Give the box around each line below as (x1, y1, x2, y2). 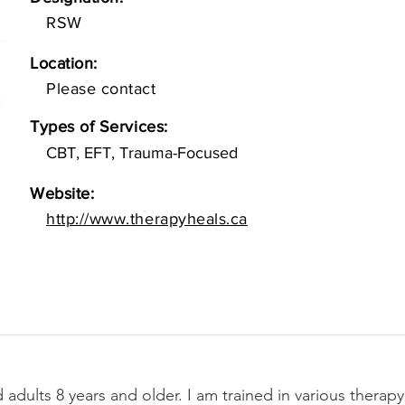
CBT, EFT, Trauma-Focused (46, 144, 238, 162)
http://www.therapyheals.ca (46, 210, 249, 228)
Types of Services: (30, 118, 168, 136)
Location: (30, 54, 98, 72)
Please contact (46, 80, 156, 98)
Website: (30, 184, 95, 202)
